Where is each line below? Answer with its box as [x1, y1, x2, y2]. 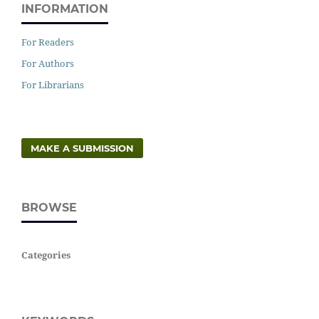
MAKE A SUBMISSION [31, 142, 135, 154]
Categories [21, 248, 70, 261]
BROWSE [21, 200, 77, 214]
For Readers [21, 35, 74, 48]
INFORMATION [21, 2, 108, 16]
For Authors [21, 56, 74, 70]
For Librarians [21, 78, 84, 91]
